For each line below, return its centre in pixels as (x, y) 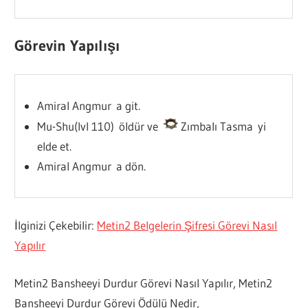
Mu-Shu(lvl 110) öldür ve (100, 126)
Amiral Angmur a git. (88, 106)
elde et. (54, 146)
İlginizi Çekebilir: (56, 225)
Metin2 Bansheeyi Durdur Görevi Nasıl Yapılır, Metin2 (144, 283)
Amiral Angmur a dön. (91, 166)
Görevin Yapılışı (67, 46)
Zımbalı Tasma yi (222, 126)
